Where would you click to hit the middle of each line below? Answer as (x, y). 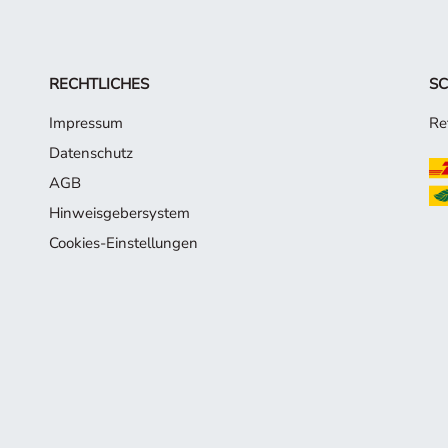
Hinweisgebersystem (119, 212)
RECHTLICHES (98, 83)
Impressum (85, 122)
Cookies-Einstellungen (123, 242)
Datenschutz (90, 152)
